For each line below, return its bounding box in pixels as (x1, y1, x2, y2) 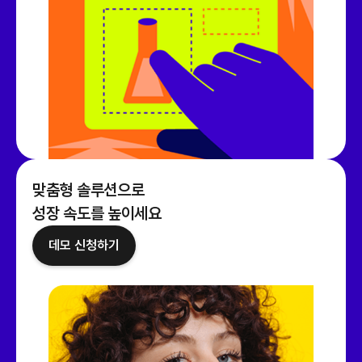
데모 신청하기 (48, 238, 120, 254)
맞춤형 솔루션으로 (32, 180, 145, 200)
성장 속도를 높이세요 (32, 204, 162, 224)
